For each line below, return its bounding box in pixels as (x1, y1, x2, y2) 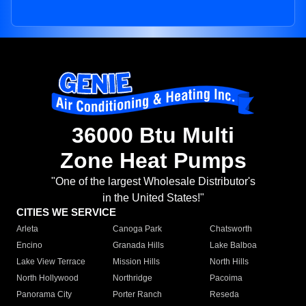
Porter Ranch (113, 290, 163, 300)
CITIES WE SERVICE (16, 206, 116, 219)
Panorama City (16, 290, 72, 300)
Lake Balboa (209, 240, 257, 251)
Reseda (209, 290, 239, 300)
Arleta (16, 224, 38, 234)
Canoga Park (113, 224, 163, 234)
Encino (16, 240, 42, 251)
